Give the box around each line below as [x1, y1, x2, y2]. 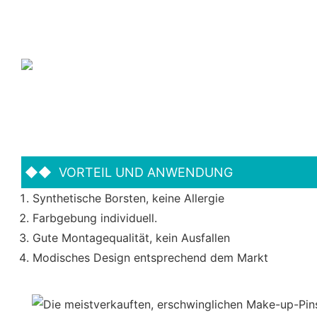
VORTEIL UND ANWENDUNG [55, 164, 233, 180]
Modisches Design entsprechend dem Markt [33, 250, 272, 265]
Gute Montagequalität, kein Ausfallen [33, 230, 234, 245]
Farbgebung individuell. [33, 210, 157, 225]
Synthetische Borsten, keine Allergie [33, 190, 228, 205]
